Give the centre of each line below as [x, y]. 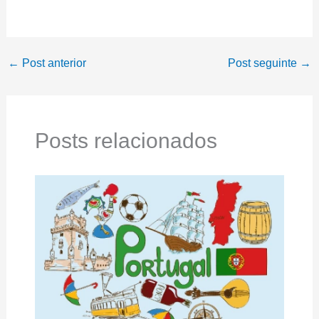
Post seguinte [264, 63]
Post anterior [52, 63]
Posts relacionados [126, 141]
